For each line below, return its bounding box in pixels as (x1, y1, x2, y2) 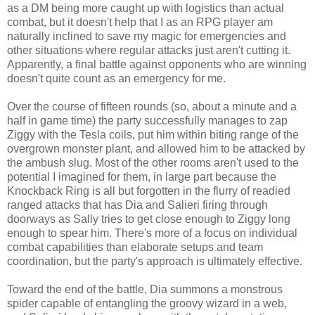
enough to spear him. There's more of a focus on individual (7, 226, 297, 239)
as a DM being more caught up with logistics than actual (7, 1, 284, 14)
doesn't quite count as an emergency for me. (7, 72, 226, 84)
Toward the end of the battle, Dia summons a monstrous (7, 283, 283, 295)
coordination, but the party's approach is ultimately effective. (7, 255, 302, 267)
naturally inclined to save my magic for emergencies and (7, 30, 286, 42)
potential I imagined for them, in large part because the (7, 170, 276, 183)
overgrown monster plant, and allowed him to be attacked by (7, 142, 305, 155)
